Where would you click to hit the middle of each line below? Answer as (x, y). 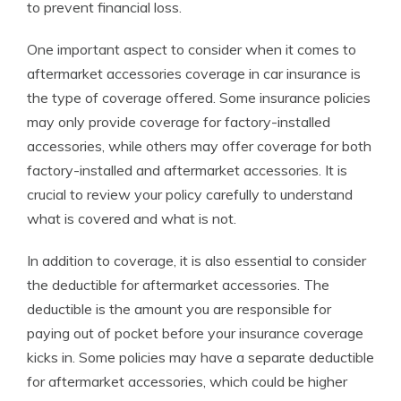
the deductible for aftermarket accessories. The (178, 285)
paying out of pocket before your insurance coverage (195, 333)
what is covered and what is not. (132, 218)
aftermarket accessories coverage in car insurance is (194, 73)
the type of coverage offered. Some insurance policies (199, 98)
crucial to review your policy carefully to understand (190, 194)
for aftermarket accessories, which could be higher (187, 381)
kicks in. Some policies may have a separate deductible (200, 357)
